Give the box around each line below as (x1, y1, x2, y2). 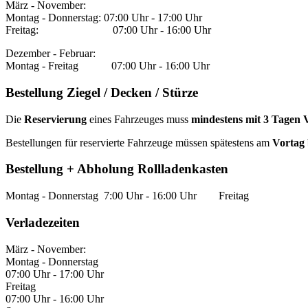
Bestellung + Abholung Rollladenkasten (5, 162, 228, 177)
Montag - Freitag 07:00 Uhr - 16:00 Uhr (5, 60, 210, 72)
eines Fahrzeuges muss (87, 113, 191, 125)
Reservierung (24, 113, 87, 125)
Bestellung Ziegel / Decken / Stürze (5, 85, 198, 100)
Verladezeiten (5, 214, 80, 230)
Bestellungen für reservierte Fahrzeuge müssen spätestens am (5, 136, 272, 148)
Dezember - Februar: (5, 47, 96, 60)
